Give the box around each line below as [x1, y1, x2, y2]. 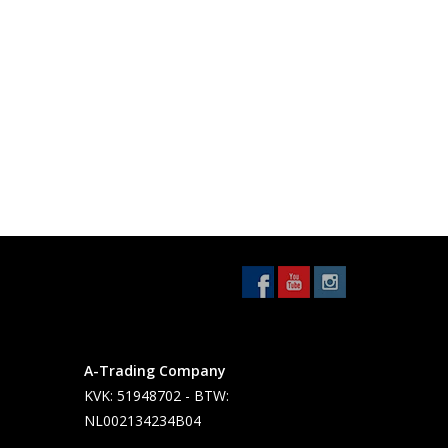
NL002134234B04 [83, 411, 201, 430]
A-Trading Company [83, 361, 226, 380]
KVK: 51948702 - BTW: [83, 386, 229, 405]
